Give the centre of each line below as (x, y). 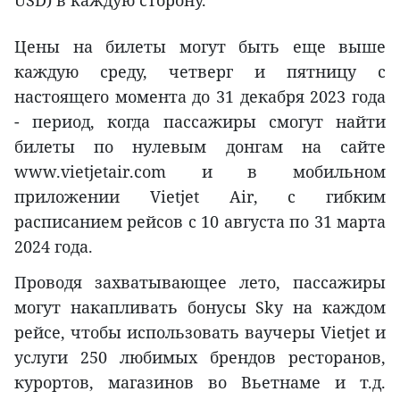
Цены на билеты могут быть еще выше (200, 46)
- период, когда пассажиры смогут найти (200, 121)
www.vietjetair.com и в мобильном (200, 171)
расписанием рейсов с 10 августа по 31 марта (200, 221)
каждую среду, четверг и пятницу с (200, 71)
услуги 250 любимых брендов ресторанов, (200, 357)
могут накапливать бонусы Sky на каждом (200, 307)
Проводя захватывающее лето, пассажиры (200, 282)
